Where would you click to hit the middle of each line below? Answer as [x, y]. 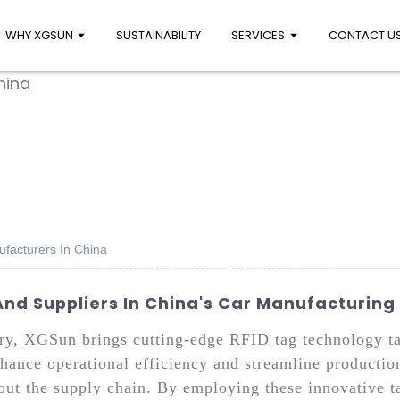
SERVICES [258, 35]
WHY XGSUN [40, 35]
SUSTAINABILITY [159, 35]
